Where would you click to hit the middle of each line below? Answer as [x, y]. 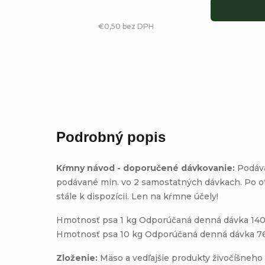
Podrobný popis [111, 137]
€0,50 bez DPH [126, 26]
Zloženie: [77, 258]
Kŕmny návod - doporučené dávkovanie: [147, 168]
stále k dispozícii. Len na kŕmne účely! [138, 196]
